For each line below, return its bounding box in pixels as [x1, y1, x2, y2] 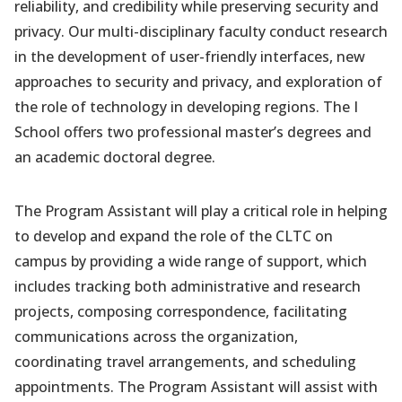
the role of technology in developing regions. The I [14, 97, 358, 117]
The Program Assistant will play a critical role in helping [14, 201, 388, 221]
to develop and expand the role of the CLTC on [14, 226, 333, 246]
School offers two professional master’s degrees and [14, 122, 371, 142]
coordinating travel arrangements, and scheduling [14, 352, 356, 371]
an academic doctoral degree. [14, 147, 215, 167]
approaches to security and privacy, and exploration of [14, 72, 382, 92]
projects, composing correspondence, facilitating [14, 301, 347, 321]
